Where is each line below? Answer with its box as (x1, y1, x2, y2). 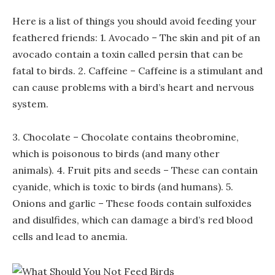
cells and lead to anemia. (12, 230, 128, 243)
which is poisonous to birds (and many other (12, 147, 220, 160)
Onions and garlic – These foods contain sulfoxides (12, 197, 252, 210)
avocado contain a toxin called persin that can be (12, 48, 243, 61)
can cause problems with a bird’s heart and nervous (12, 81, 254, 94)
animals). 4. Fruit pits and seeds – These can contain (12, 164, 258, 177)
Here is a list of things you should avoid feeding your (12, 15, 257, 28)
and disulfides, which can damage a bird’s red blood (12, 214, 253, 227)
